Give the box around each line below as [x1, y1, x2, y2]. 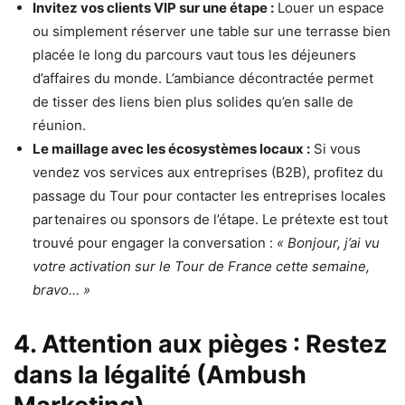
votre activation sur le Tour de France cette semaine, [33, 258, 370, 276]
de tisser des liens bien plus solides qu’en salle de [33, 93, 353, 111]
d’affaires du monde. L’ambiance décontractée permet [33, 70, 373, 88]
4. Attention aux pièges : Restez [14, 329, 387, 360]
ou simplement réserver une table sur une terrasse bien [33, 23, 391, 41]
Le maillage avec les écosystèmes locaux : [33, 140, 310, 158]
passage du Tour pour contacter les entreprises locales [33, 187, 386, 205]
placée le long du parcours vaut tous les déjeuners [33, 46, 356, 64]
